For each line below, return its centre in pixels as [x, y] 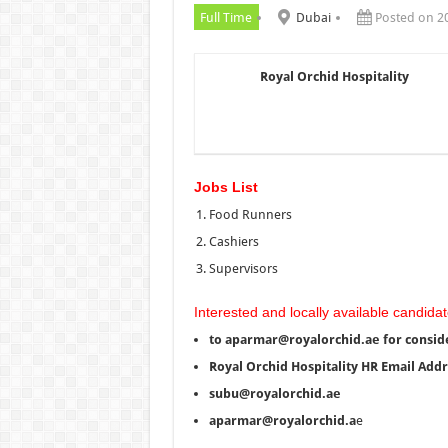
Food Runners [250, 214]
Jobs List [225, 186]
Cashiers [233, 241]
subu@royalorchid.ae [274, 393]
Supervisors [243, 268]
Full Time [226, 17]
